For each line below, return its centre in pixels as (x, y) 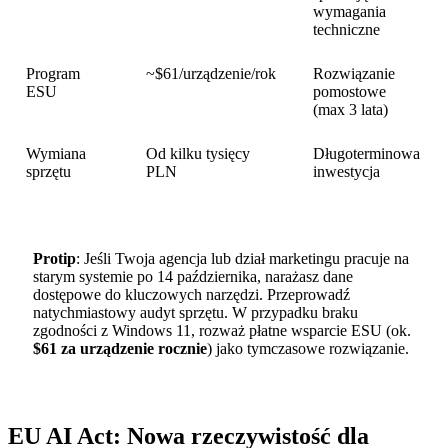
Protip (54, 259)
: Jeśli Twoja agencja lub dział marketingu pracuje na (242, 259)
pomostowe (350, 91)
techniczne (347, 29)
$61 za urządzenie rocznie (119, 349)
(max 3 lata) (351, 109)
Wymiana (56, 153)
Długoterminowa (367, 153)
